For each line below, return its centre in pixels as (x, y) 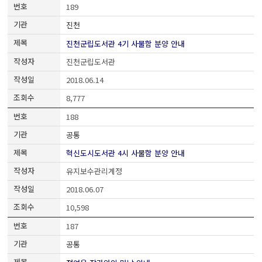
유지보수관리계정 (94, 171)
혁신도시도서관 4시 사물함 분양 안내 (126, 153)
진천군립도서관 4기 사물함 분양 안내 (126, 43)
